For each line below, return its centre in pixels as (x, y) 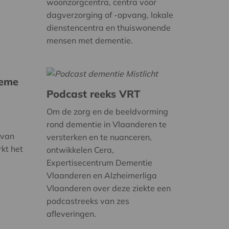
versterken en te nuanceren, (99, 137)
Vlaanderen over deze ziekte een (109, 188)
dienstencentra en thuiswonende (109, 28)
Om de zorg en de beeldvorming (107, 111)
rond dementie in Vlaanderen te (107, 124)
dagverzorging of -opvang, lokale (110, 15)
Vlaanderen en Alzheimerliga (102, 175)
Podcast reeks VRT (94, 94)
